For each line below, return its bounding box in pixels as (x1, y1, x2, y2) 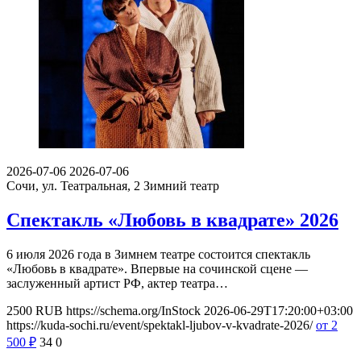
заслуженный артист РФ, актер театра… (6, 276, 228, 290)
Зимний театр (143, 179, 219, 193)
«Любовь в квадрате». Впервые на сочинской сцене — (6, 261, 308, 276)
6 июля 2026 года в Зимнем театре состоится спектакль (6, 247, 310, 261)
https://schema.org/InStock (66, 303, 201, 317)
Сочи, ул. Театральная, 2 (6, 179, 143, 193)
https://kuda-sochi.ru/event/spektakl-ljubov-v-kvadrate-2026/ (6, 317, 313, 332)
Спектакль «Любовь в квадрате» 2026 (6, 210, 338, 230)
